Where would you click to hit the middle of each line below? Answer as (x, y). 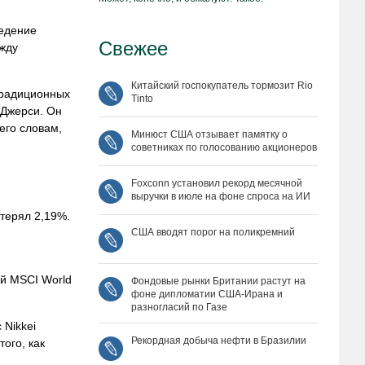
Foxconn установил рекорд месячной (217, 183)
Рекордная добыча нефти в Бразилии (219, 341)
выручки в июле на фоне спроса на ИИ (221, 196)
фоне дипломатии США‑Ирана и (207, 294)
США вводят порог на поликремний (213, 232)
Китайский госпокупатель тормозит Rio (222, 86)
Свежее (133, 48)
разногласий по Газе (179, 307)
